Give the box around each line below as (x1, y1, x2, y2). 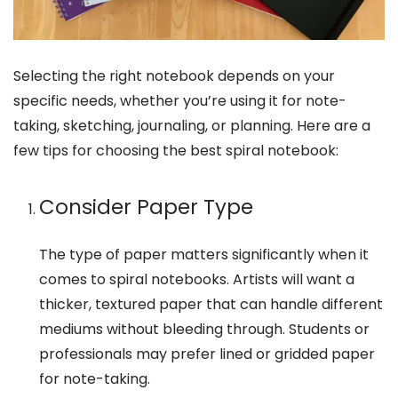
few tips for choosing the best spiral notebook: (13, 139, 338, 161)
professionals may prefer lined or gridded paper (38, 344, 375, 365)
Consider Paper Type (38, 193, 253, 222)
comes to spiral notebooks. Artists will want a (38, 269, 354, 291)
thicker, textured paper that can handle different (38, 294, 383, 315)
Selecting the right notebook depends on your (13, 65, 335, 86)
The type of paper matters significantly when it (38, 244, 369, 266)
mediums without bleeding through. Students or (38, 319, 370, 340)
